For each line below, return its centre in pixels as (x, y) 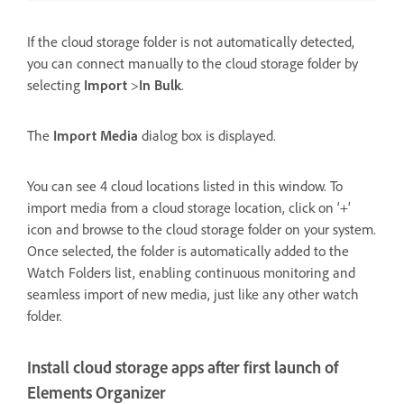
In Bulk (160, 85)
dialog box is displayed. (209, 136)
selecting (55, 85)
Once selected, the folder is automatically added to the (188, 251)
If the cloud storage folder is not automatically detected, (191, 42)
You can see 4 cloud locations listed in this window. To (185, 186)
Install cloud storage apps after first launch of (183, 368)
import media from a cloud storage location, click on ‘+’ (189, 208)
